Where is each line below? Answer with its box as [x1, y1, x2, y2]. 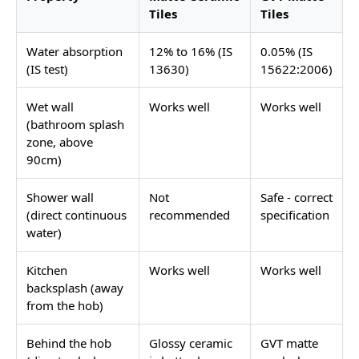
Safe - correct [260, 188, 333, 205]
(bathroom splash [26, 115, 124, 132]
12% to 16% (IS [149, 42, 232, 59]
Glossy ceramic [149, 334, 232, 351]
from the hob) [26, 296, 103, 313]
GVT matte [260, 334, 318, 351]
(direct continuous [26, 206, 127, 223]
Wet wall [26, 98, 74, 115]
